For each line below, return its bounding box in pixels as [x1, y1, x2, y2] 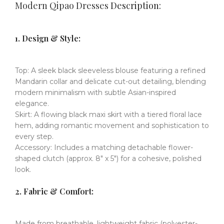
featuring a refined [140, 66, 207, 75]
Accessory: [15, 143, 52, 152]
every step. [15, 132, 53, 141]
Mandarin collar [15, 77, 67, 86]
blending [173, 77, 206, 86]
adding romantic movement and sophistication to [33, 121, 209, 130]
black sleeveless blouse [58, 66, 138, 75]
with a [124, 110, 147, 119]
